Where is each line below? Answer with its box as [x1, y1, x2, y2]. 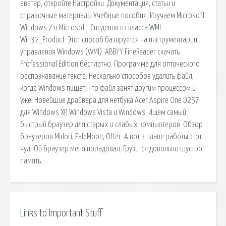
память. [20, 156, 42, 165]
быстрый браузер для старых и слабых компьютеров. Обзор [20, 120, 203, 129]
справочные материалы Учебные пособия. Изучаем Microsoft [20, 11, 205, 20]
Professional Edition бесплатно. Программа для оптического [20, 60, 200, 68]
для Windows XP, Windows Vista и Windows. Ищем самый [20, 108, 186, 117]
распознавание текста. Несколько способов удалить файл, [20, 72, 194, 80]
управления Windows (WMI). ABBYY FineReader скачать [20, 47, 180, 56]
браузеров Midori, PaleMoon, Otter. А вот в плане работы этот [20, 132, 202, 141]
